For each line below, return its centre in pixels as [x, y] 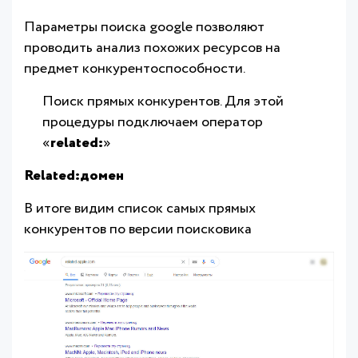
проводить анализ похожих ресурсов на [152, 48]
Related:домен [74, 175]
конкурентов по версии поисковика [138, 229]
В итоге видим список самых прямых [140, 208]
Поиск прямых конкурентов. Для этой [163, 101]
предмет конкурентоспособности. [135, 68]
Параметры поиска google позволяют [144, 27]
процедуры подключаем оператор [153, 122]
